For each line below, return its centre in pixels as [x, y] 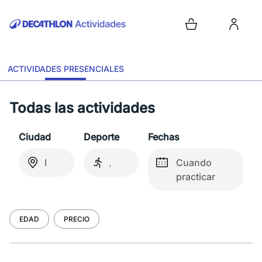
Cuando [194, 163]
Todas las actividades [82, 108]
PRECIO [77, 219]
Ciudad [35, 137]
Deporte [101, 137]
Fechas [164, 137]
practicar [196, 177]
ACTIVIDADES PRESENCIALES [65, 69]
